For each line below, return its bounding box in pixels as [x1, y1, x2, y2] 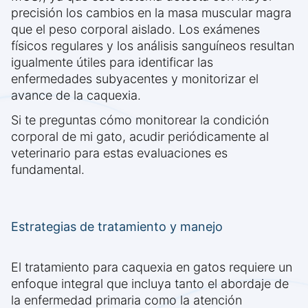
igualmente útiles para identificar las [11, 55, 213, 70]
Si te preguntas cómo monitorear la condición [11, 113, 269, 128]
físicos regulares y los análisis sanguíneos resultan [11, 38, 294, 54]
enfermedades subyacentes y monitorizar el [11, 71, 258, 87]
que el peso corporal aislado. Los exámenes [11, 22, 260, 37]
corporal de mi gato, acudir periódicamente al [11, 129, 269, 144]
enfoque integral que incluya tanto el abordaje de [11, 276, 289, 291]
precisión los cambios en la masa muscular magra [11, 5, 291, 21]
